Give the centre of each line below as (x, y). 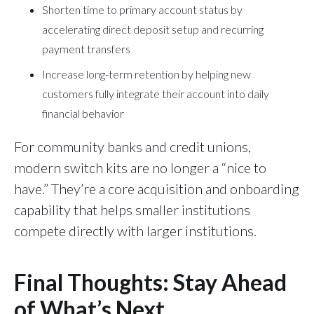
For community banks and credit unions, (132, 146)
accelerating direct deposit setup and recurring (153, 29)
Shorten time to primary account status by (142, 9)
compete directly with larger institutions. (135, 230)
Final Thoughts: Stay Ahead (150, 282)
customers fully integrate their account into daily (156, 93)
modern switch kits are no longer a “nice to (140, 167)
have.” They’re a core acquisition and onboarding (157, 188)
